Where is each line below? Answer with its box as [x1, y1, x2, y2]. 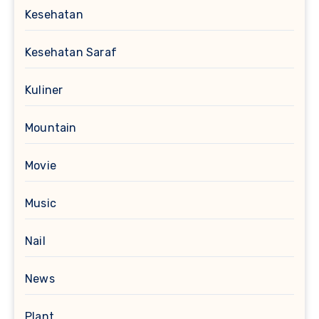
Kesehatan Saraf [25, 46, 117, 60]
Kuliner [25, 83, 63, 98]
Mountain [25, 121, 77, 135]
